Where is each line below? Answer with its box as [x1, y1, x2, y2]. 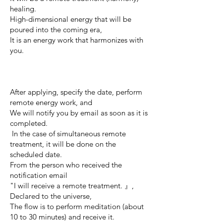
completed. [10, 118, 48, 128]
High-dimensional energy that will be [10, 14, 131, 24]
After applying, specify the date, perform [10, 87, 142, 97]
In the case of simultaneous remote [12, 128, 126, 138]
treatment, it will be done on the [10, 139, 116, 149]
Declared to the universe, [10, 191, 92, 201]
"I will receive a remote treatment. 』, [10, 180, 134, 190]
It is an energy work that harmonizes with [10, 35, 143, 45]
